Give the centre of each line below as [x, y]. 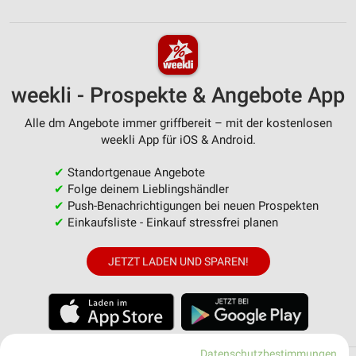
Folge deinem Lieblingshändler [146, 189]
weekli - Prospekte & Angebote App [178, 95]
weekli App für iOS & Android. [178, 139]
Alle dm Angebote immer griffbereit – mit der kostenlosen [178, 123]
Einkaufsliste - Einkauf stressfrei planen [171, 222]
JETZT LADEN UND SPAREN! [178, 261]
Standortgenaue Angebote [134, 172]
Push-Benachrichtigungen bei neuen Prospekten [191, 205]
